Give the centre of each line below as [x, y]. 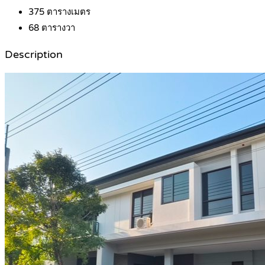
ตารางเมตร [67, 12]
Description [34, 54]
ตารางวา [57, 28]
